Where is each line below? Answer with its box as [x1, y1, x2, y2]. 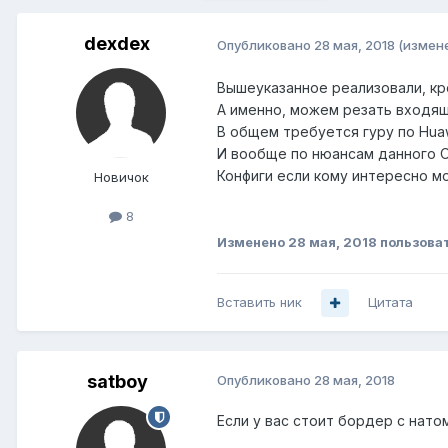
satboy [86, 371, 148, 393]
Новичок [93, 169, 149, 186]
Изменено [217, 234, 288, 251]
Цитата [368, 294, 413, 311]
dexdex [84, 33, 150, 55]
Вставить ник [217, 294, 302, 311]
